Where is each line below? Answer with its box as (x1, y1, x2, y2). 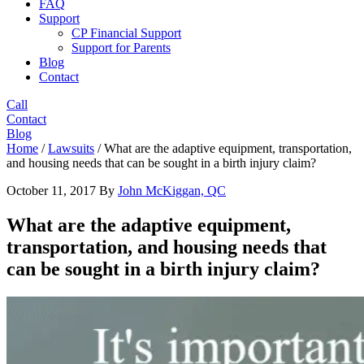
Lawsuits (48, 141, 94, 155)
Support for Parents (71, 41, 171, 54)
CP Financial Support (71, 26, 181, 40)
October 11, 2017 (6, 184, 96, 197)
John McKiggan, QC (118, 184, 226, 197)
